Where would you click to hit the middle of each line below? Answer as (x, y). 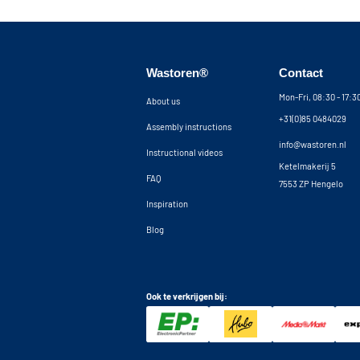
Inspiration (167, 204)
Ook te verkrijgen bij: (187, 297)
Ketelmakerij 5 (308, 166)
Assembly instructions (189, 127)
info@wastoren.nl (313, 145)
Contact (301, 74)
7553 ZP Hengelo (311, 184)
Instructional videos (184, 153)
